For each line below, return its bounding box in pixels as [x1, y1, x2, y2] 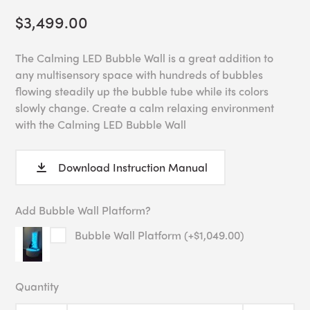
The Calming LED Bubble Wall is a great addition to [15, 50, 274, 66]
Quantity [15, 278, 60, 295]
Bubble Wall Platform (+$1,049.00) [75, 227, 245, 244]
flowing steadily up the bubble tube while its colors [15, 83, 269, 100]
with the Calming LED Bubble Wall [15, 116, 187, 133]
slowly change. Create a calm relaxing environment [15, 100, 275, 116]
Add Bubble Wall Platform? [15, 202, 152, 219]
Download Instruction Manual [58, 159, 208, 176]
